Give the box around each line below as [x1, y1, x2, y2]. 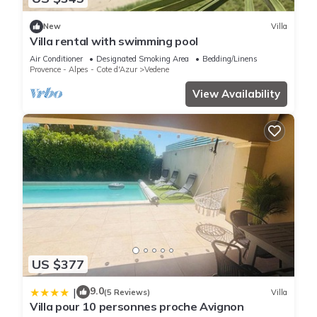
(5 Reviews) [104, 287, 150, 297]
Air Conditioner [30, 53, 83, 64]
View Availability [192, 86, 280, 100]
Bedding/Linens [202, 53, 258, 64]
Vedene [144, 64, 169, 74]
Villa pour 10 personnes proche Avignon [30, 299, 244, 314]
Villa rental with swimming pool [30, 33, 199, 48]
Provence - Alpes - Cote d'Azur [30, 64, 137, 74]
